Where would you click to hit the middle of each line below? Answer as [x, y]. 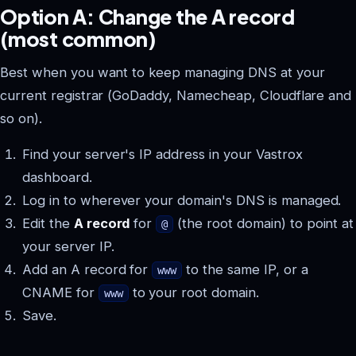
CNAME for [60, 292]
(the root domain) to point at [264, 223]
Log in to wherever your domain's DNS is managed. [182, 200]
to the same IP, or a [245, 269]
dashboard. [57, 177]
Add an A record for [87, 269]
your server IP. [68, 246]
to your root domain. [193, 292]
